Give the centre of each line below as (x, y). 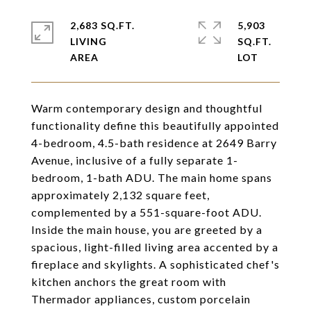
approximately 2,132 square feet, (120, 195)
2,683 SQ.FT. (102, 25)
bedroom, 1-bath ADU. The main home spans (152, 177)
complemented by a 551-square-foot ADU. (146, 212)
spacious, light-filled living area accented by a (155, 247)
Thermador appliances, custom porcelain (141, 299)
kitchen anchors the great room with (129, 281)
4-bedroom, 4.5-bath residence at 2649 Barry (154, 143)
